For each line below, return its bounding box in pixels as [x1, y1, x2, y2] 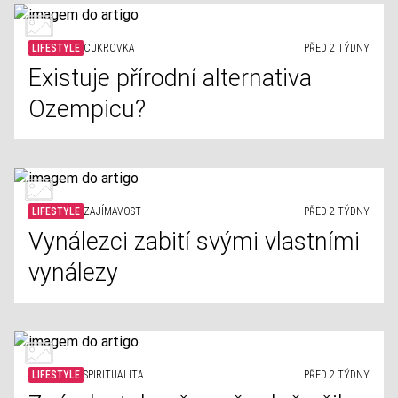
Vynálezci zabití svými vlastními [28, 227, 360, 256]
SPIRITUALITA [84, 369, 144, 381]
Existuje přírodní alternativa [28, 64, 312, 92]
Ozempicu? [28, 95, 146, 123]
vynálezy [28, 259, 118, 287]
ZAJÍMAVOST [84, 205, 141, 218]
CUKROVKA [84, 42, 135, 54]
